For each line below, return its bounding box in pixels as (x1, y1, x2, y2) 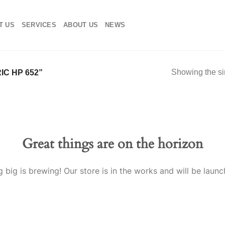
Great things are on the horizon (22, 134, 203, 153)
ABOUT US (63, 21, 98, 29)
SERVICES (21, 21, 57, 29)
